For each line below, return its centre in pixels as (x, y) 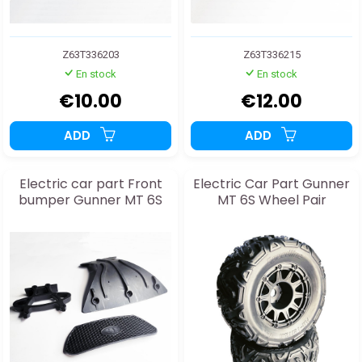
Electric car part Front (90, 183)
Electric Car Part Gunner (271, 183)
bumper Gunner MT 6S (90, 200)
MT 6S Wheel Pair (271, 200)
